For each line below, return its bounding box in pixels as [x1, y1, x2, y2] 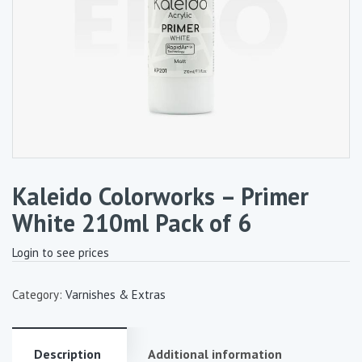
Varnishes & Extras [65, 287, 166, 302]
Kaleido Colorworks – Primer [12, 180, 309, 212]
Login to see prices [12, 245, 109, 260]
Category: [12, 287, 65, 302]
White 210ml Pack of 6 [12, 207, 251, 238]
